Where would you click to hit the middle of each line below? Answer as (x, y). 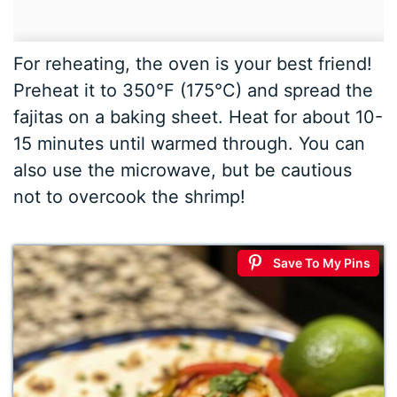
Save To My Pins (321, 262)
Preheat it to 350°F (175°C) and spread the (194, 90)
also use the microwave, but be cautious (183, 170)
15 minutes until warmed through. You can (190, 143)
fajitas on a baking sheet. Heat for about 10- (198, 117)
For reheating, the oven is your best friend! (193, 63)
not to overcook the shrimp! (130, 196)
